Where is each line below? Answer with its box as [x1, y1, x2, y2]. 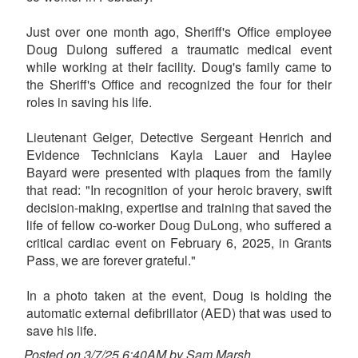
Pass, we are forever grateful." [26, 251, 196, 270]
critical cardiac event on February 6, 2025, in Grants [26, 233, 332, 253]
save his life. [26, 321, 97, 340]
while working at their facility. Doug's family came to [26, 58, 332, 77]
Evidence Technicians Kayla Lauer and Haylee [26, 145, 332, 165]
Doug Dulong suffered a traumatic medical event [26, 40, 332, 59]
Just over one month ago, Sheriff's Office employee [26, 22, 332, 42]
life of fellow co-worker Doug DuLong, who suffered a [26, 216, 332, 235]
